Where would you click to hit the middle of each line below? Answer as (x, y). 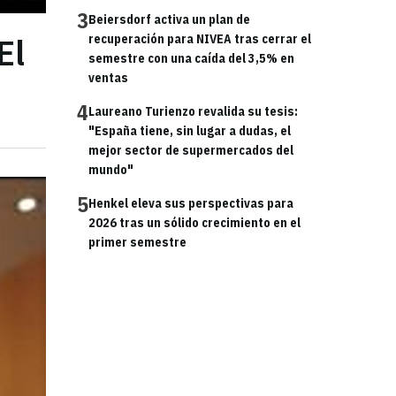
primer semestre (137, 242)
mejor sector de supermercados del (191, 150)
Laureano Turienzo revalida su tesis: (193, 111)
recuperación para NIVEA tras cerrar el (200, 39)
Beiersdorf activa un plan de (169, 19)
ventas (108, 78)
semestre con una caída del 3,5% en (191, 58)
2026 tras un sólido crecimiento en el (194, 223)
